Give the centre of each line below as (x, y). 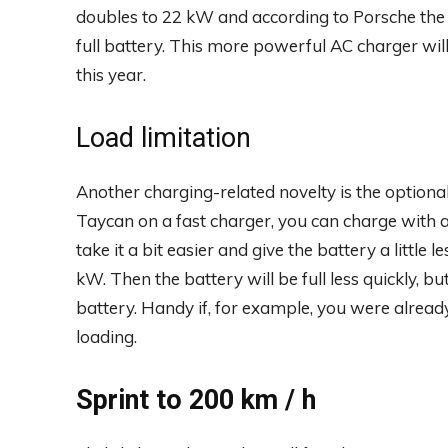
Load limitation (163, 137)
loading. (106, 336)
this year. (111, 74)
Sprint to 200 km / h (196, 399)
